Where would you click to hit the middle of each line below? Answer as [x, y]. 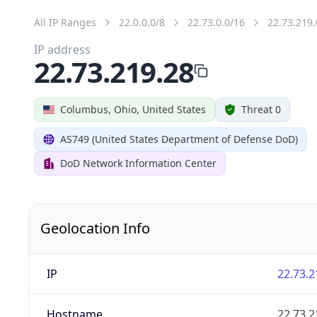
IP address [62, 49]
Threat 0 [261, 109]
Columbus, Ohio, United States [133, 109]
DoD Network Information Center [138, 163]
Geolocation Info [95, 228]
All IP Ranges [65, 22]
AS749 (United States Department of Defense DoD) [179, 139]
